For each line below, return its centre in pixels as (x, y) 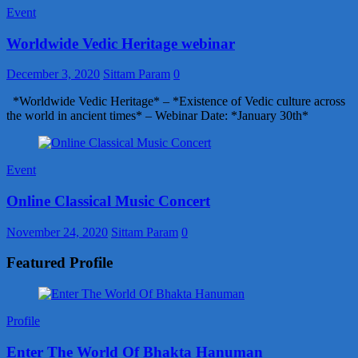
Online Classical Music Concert (108, 201)
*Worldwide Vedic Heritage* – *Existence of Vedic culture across (176, 101)
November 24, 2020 (57, 232)
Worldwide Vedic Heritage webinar (121, 43)
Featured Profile (60, 263)
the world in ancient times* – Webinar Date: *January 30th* (157, 116)
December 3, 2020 (53, 74)
